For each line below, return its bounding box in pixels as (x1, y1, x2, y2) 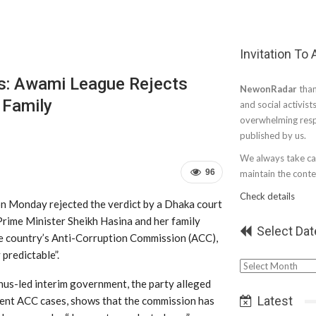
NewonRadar (240, 83, 297, 95)
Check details (240, 190, 295, 202)
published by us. (240, 130, 306, 141)
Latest (255, 293, 293, 308)
